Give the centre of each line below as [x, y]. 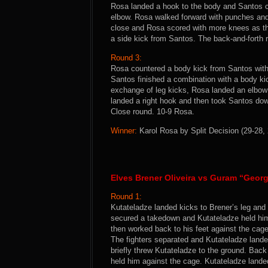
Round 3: [126, 58]
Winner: [124, 131]
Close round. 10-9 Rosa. [153, 112]
